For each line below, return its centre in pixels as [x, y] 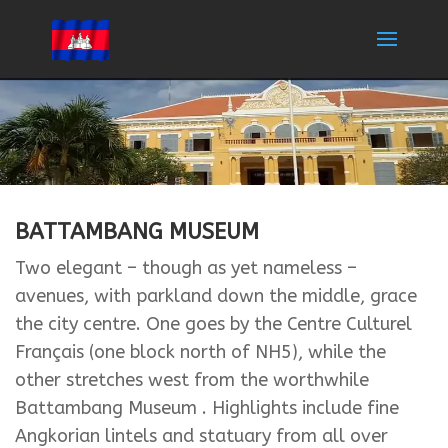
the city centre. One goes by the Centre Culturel [213, 324]
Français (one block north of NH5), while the [200, 352]
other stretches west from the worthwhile [192, 380]
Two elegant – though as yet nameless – [186, 268]
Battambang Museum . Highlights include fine [207, 408]
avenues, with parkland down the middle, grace [216, 296]
